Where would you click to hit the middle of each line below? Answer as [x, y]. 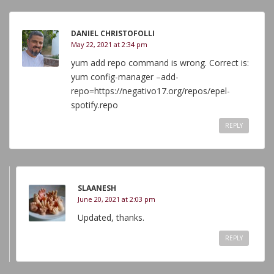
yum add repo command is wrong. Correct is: [160, 63]
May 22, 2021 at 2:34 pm [109, 44]
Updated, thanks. [111, 217]
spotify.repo [94, 105]
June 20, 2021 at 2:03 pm [117, 199]
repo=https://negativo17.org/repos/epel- [150, 91]
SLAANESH [97, 188]
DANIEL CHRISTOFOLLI [113, 33]
